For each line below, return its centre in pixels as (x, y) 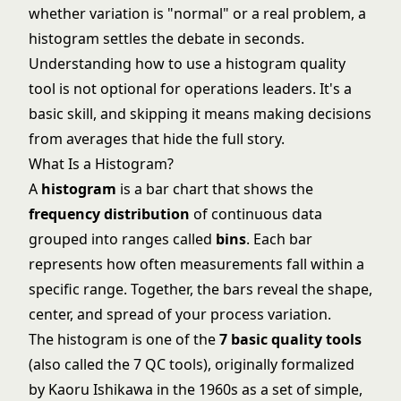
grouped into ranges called (122, 239)
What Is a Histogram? (101, 164)
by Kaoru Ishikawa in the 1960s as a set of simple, (196, 389)
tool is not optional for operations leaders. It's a (190, 89)
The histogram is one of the (124, 339)
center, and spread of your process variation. (180, 314)
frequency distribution (109, 214)
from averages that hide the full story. (157, 139)
